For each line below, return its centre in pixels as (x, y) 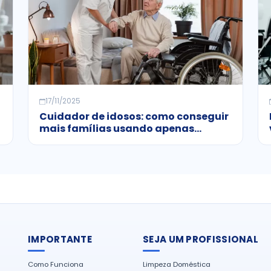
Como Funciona (56, 265)
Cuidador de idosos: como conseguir (134, 116)
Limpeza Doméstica (177, 265)
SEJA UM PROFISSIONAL (201, 239)
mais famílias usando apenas (116, 128)
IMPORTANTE (60, 239)
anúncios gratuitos (89, 140)
